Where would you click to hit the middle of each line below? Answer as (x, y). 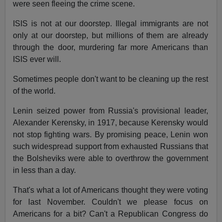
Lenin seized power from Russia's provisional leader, (111, 111)
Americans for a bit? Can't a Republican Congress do (111, 214)
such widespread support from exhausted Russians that (111, 147)
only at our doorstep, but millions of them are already (111, 36)
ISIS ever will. (37, 59)
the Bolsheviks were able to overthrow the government (111, 159)
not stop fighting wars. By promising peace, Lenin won (111, 135)
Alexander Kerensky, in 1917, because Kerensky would (111, 123)
